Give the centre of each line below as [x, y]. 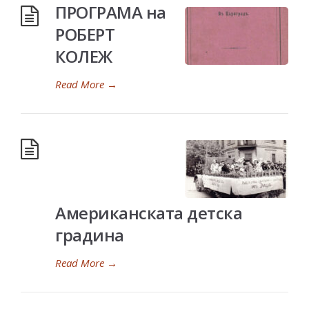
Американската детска [149, 213]
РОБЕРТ [85, 34]
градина [90, 235]
